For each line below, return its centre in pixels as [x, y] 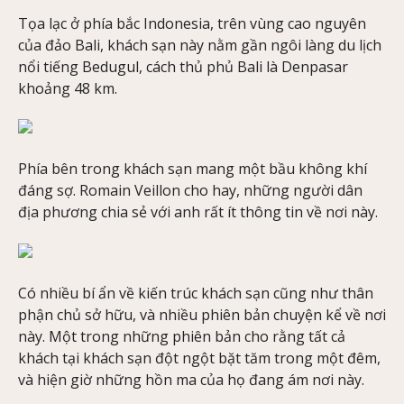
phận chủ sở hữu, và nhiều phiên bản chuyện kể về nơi [202, 314]
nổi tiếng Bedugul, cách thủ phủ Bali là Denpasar [183, 66]
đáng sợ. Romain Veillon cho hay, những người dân [190, 191]
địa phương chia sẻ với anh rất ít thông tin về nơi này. [198, 212]
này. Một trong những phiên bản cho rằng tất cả [182, 336]
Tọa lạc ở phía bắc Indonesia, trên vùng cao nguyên [192, 23]
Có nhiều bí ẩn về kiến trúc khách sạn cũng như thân [196, 293]
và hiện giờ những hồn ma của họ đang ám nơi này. [191, 379]
